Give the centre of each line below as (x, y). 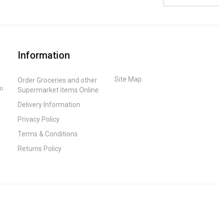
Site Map (128, 79)
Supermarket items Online (58, 90)
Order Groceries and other (57, 80)
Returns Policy (39, 148)
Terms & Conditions (47, 134)
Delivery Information (49, 104)
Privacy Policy (38, 119)
